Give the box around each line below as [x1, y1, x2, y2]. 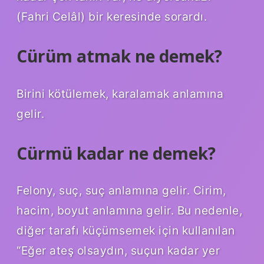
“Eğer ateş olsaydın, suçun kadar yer [16, 243, 220, 258]
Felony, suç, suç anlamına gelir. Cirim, [16, 183, 226, 198]
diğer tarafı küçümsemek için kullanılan [16, 223, 235, 238]
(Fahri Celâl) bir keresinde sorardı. [16, 9, 207, 24]
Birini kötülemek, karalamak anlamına [16, 86, 223, 101]
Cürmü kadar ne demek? [16, 141, 216, 164]
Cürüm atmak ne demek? [16, 44, 222, 67]
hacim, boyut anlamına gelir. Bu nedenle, [16, 203, 242, 218]
